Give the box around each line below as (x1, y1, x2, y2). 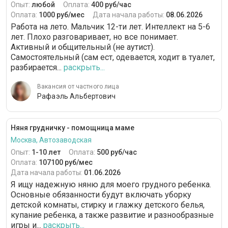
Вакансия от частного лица (37, 83, 119, 91)
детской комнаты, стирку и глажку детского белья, (11, 200, 205, 210)
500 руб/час (97, 148, 137, 157)
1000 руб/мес (39, 11, 84, 19)
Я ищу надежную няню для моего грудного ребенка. (11, 180, 211, 190)
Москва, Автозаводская (11, 136, 92, 145)
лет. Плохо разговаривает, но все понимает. (11, 32, 178, 42)
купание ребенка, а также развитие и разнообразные (11, 210, 214, 220)
